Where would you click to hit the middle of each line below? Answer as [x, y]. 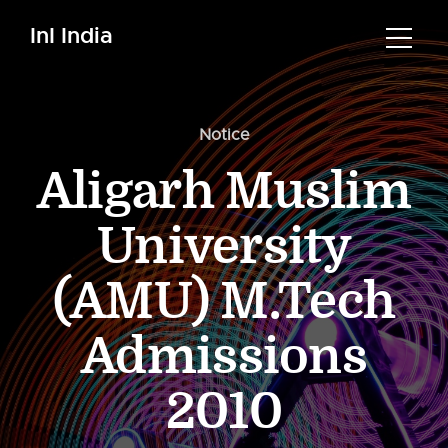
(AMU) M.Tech [224, 302]
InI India [71, 35]
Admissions [224, 357]
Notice [224, 135]
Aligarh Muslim [224, 192]
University [223, 247]
